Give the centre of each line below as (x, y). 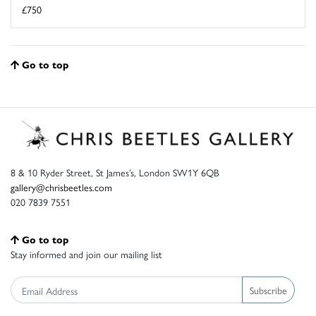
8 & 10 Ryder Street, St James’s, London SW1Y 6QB (115, 172)
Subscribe (268, 290)
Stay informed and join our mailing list (86, 254)
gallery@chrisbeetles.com (61, 187)
